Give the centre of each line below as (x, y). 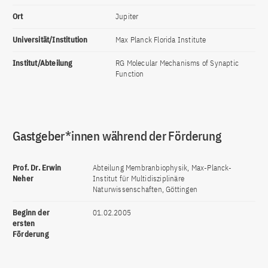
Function (130, 74)
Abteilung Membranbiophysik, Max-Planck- (162, 168)
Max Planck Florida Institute (161, 40)
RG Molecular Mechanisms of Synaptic (177, 63)
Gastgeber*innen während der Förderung (117, 136)
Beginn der (31, 213)
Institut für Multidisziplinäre (138, 179)
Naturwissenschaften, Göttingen (145, 189)
